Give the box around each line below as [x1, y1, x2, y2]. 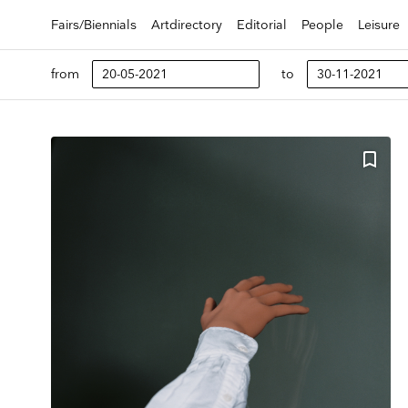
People [301, 17, 343, 33]
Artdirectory [151, 17, 222, 33]
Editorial [237, 17, 287, 33]
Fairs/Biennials [51, 17, 137, 33]
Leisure [358, 17, 400, 33]
